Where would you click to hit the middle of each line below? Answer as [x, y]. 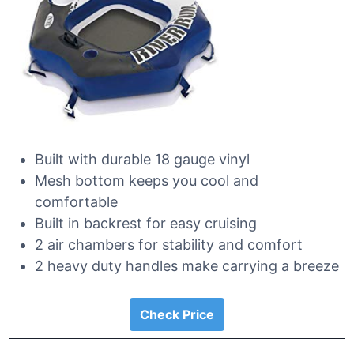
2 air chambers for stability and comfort [169, 245]
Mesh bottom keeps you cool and [147, 181]
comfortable [76, 202]
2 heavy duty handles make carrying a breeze [187, 266]
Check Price [177, 314]
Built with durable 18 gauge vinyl [142, 159]
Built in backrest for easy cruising [146, 223]
